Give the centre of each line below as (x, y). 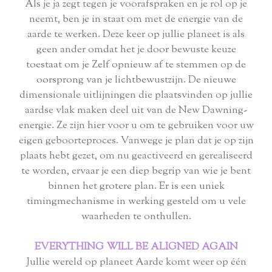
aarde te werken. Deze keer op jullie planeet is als (136, 35)
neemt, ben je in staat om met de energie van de (136, 20)
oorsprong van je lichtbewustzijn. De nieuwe (136, 80)
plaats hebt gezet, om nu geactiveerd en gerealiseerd (136, 156)
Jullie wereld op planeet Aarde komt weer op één (136, 263)
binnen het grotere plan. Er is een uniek (136, 187)
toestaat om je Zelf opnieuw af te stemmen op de (136, 65)
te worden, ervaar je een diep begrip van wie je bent (136, 172)
